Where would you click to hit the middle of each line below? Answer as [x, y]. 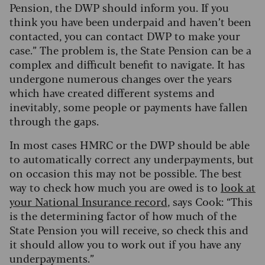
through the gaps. [57, 120]
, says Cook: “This [210, 201]
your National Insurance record [88, 201]
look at [238, 187]
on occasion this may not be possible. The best [126, 172]
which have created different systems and [112, 92]
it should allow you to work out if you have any [125, 243]
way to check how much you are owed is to [115, 187]
